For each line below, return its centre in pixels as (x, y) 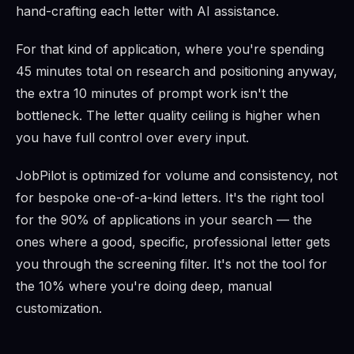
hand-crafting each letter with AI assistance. (147, 11)
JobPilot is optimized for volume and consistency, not (177, 176)
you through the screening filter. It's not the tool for (171, 264)
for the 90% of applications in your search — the (164, 220)
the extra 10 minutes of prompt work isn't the (152, 94)
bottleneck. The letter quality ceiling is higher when (168, 116)
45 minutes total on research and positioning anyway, (177, 72)
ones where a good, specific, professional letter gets (173, 242)
